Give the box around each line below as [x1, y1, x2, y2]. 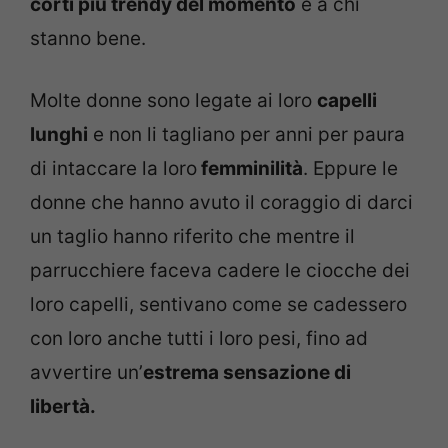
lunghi [30, 123, 88, 147]
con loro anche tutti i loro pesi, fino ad [30, 327, 368, 351]
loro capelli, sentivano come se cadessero [30, 293, 407, 317]
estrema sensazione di [143, 361, 351, 385]
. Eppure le [303, 157, 398, 181]
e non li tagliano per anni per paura [88, 123, 405, 147]
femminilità [197, 157, 303, 181]
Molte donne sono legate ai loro [30, 89, 317, 113]
